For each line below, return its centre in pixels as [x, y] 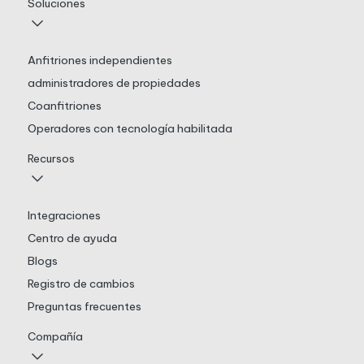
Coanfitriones [64, 106]
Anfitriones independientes [100, 61]
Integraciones [64, 216]
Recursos [51, 159]
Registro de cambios [81, 284]
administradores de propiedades [114, 83]
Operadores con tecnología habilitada [130, 129]
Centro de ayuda [72, 238]
